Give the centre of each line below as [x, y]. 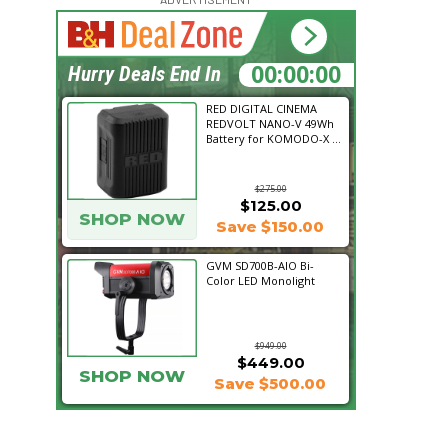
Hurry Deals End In [144, 74]
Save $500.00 [270, 383]
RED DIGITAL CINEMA [261, 108]
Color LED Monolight [260, 280]
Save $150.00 [270, 226]
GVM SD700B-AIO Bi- [260, 265]
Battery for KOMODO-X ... [273, 138]
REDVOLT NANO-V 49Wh [270, 123]
